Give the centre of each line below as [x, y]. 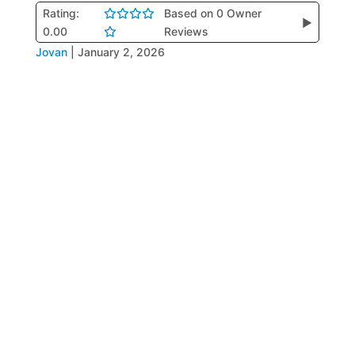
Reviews [187, 31]
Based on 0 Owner [213, 13]
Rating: [61, 13]
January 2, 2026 [121, 52]
